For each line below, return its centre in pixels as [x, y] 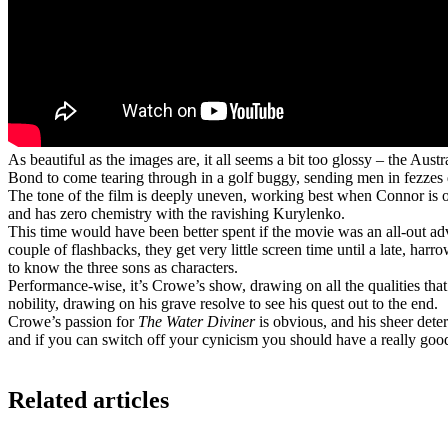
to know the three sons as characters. [123, 268]
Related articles [88, 399]
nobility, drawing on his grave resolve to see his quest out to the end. [223, 304]
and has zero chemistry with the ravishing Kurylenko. [176, 214]
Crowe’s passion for [73, 322]
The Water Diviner [196, 322]
